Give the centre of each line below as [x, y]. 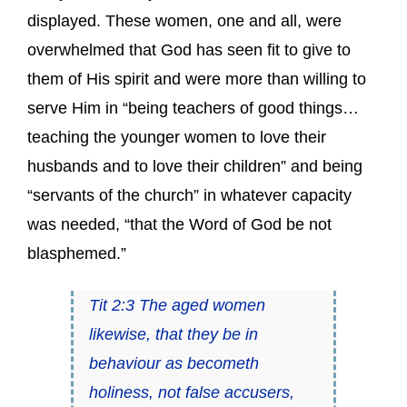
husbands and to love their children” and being [195, 166]
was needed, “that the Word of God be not [179, 224]
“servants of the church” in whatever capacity [189, 195]
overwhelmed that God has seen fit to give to [189, 50]
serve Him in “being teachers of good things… [193, 108]
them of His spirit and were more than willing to [197, 79]
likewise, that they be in [173, 334]
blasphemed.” [77, 253]
